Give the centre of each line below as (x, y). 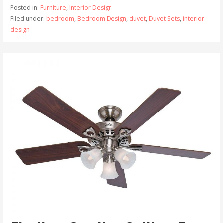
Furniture (53, 7)
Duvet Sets (164, 18)
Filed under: (28, 18)
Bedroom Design (102, 18)
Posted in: (25, 7)
